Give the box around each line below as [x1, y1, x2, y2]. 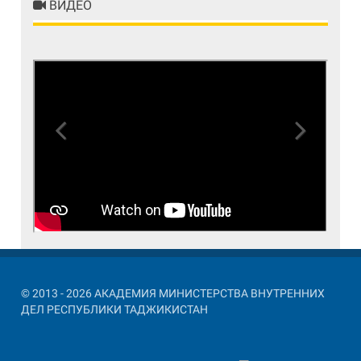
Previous [49, 147, 93, 161]
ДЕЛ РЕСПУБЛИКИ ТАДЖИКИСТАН [21, 302, 209, 316]
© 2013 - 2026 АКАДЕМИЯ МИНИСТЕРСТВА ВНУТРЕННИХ [21, 286, 326, 300]
